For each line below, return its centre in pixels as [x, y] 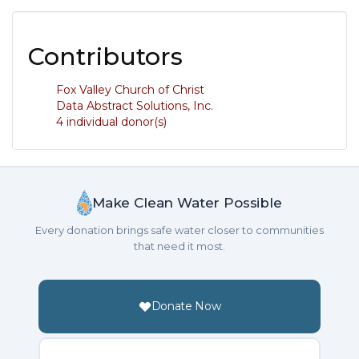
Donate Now [186, 306]
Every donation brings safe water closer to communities [179, 230]
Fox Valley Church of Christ [130, 90]
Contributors [105, 56]
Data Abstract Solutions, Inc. [135, 106]
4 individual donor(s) [111, 122]
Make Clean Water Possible [187, 202]
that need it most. [179, 246]
